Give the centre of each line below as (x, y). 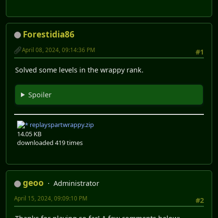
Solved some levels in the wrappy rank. (79, 70)
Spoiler (40, 94)
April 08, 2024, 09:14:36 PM (59, 50)
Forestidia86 (49, 35)
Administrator (76, 183)
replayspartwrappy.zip (61, 124)
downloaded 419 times (50, 143)
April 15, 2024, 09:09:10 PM (51, 199)
